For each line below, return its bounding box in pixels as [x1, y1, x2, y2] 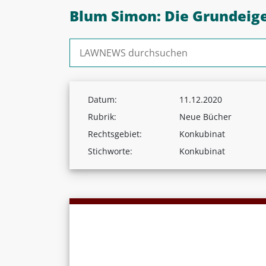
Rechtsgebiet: [88, 128, 142, 140]
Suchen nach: [69, 38, 129, 52]
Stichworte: [88, 145, 132, 157]
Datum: [88, 93, 117, 105]
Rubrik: [88, 110, 116, 122]
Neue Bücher [179, 110, 232, 122]
